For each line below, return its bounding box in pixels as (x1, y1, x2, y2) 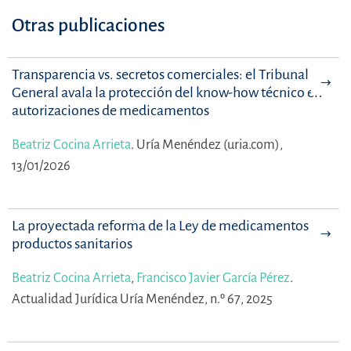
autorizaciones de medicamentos (12, 103, 209, 119)
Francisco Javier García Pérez (136, 270, 290, 286)
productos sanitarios (12, 236, 132, 252)
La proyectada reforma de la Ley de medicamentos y (12, 218, 318, 234)
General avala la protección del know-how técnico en (12, 85, 322, 101)
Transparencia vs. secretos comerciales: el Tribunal (12, 67, 309, 83)
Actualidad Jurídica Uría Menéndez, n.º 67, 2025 (12, 291, 273, 307)
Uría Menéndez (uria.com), (136, 137, 283, 153)
